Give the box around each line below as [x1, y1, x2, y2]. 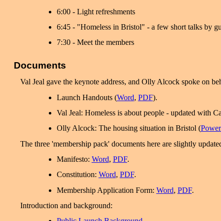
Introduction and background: [20, 201, 113, 210]
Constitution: [56, 170, 99, 179]
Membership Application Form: [56, 185, 156, 194]
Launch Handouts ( [56, 93, 117, 102]
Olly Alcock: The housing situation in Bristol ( [56, 124, 201, 133]
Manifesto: [56, 154, 92, 163]
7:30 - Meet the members [56, 38, 134, 47]
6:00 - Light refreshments [56, 7, 135, 16]
